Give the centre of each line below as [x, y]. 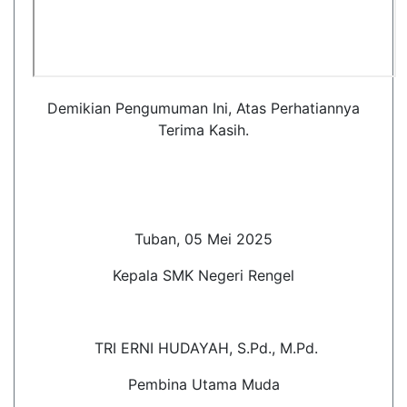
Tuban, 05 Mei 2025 [203, 239]
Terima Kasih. [203, 130]
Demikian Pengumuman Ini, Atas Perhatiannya [203, 108]
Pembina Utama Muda [203, 384]
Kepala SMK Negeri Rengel [203, 275]
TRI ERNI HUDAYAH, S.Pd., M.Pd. [203, 348]
